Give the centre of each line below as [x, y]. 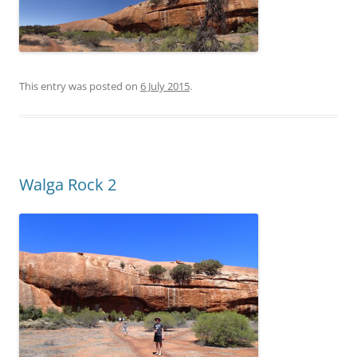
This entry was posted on [80, 86]
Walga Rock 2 [68, 184]
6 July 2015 [165, 86]
